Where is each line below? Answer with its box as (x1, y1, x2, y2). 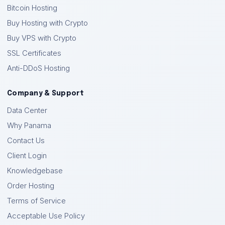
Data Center (7, 106, 47, 115)
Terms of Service (7, 196, 66, 205)
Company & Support (7, 90, 84, 97)
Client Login (7, 151, 47, 160)
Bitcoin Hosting (7, 4, 57, 13)
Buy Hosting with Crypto (7, 19, 88, 28)
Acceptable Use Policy (7, 211, 85, 220)
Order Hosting (7, 181, 54, 190)
